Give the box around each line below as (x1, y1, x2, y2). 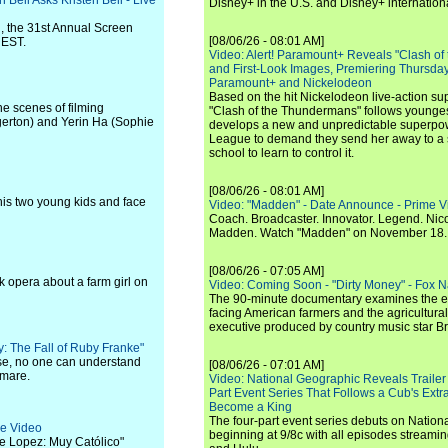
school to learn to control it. (209, 146, 354, 160)
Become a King (209, 400, 292, 414)
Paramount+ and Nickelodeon (209, 76, 372, 90)
